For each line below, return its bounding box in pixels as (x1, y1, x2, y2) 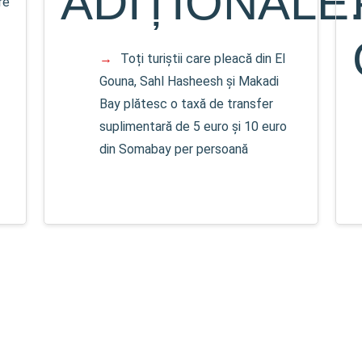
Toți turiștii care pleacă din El (120, 50, 286, 66)
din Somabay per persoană (99, 141, 249, 157)
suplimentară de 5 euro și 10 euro (99, 118, 288, 134)
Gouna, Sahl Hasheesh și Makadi (99, 73, 280, 89)
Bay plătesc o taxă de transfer (99, 95, 274, 112)
